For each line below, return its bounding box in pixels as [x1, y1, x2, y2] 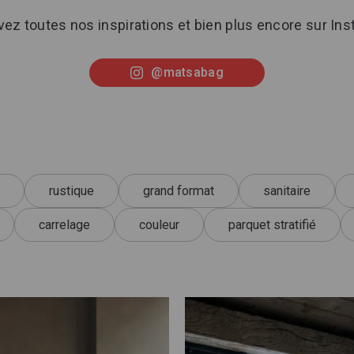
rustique [49, 183, 94, 198]
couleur [138, 217, 179, 232]
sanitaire [263, 183, 311, 198]
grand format [143, 183, 214, 198]
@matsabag [151, 65, 224, 80]
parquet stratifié [228, 217, 316, 232]
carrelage [38, 217, 90, 232]
